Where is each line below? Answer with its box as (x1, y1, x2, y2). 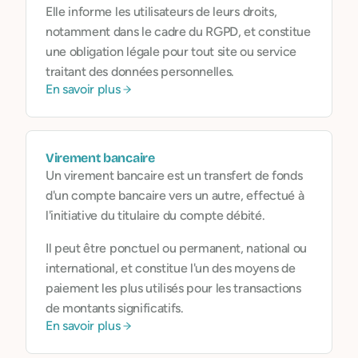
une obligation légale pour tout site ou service (46, 44, 296, 59)
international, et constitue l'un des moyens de (46, 261, 296, 276)
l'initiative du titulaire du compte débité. (46, 208, 265, 223)
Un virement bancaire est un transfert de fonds (46, 168, 303, 183)
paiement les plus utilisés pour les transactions (46, 280, 301, 296)
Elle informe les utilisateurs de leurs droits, (46, 4, 277, 19)
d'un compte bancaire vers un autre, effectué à (46, 188, 304, 203)
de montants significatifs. (46, 300, 184, 316)
